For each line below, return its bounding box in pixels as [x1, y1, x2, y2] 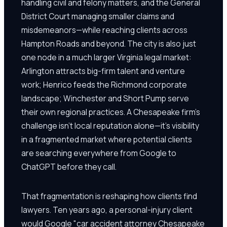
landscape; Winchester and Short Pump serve [21, 92, 189, 104]
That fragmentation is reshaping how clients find [21, 190, 197, 202]
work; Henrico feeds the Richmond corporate [21, 79, 187, 90]
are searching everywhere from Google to [21, 147, 176, 159]
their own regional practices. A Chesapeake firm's [21, 106, 200, 118]
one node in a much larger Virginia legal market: [21, 51, 192, 63]
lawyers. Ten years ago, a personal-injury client [21, 204, 193, 215]
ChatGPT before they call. [21, 161, 117, 172]
